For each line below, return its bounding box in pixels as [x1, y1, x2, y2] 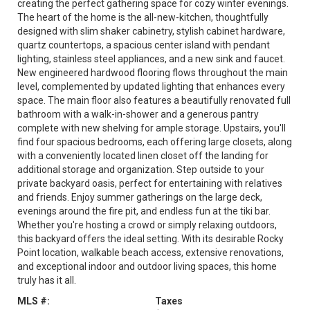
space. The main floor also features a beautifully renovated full [17, 95, 291, 106]
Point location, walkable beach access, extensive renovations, [17, 247, 284, 258]
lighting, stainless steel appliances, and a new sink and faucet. [17, 53, 285, 64]
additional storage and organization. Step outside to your [17, 164, 264, 175]
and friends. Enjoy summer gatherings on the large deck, [17, 192, 262, 203]
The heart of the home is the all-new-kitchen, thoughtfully [17, 12, 268, 23]
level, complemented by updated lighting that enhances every [17, 81, 285, 92]
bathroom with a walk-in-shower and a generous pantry [17, 109, 259, 120]
